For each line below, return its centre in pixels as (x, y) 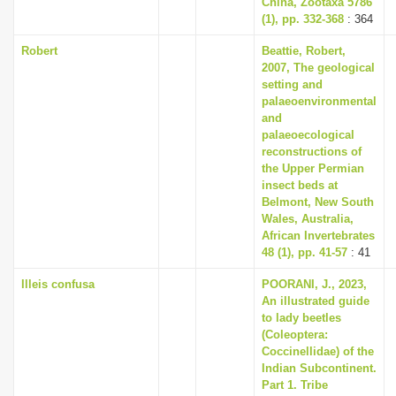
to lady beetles (301, 318)
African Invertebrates (318, 236)
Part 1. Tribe (295, 385)
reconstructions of (312, 152)
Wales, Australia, (308, 219)
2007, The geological (318, 68)
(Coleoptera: (295, 335)
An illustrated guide (316, 301)
